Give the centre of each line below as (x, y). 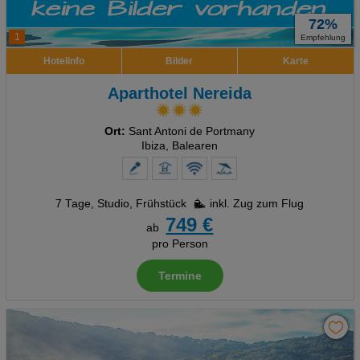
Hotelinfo (63, 61)
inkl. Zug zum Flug (257, 204)
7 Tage (74, 204)
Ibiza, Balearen (180, 146)
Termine (180, 276)
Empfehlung (323, 37)
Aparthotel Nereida (180, 93)
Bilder (180, 61)
